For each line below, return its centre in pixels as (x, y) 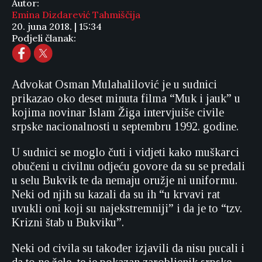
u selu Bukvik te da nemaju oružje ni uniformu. (125, 180)
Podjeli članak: (44, 38)
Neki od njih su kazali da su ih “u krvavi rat (116, 194)
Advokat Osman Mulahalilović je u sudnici (114, 84)
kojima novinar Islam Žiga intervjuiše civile (118, 112)
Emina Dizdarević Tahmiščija (76, 15)
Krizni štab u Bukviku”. (68, 222)
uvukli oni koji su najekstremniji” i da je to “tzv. (127, 208)
